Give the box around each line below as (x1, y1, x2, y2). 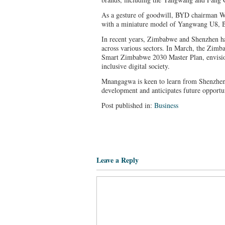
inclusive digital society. (101, 61, 170, 71)
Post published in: (101, 100, 154, 110)
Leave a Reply (96, 155, 139, 165)
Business (154, 100, 178, 110)
